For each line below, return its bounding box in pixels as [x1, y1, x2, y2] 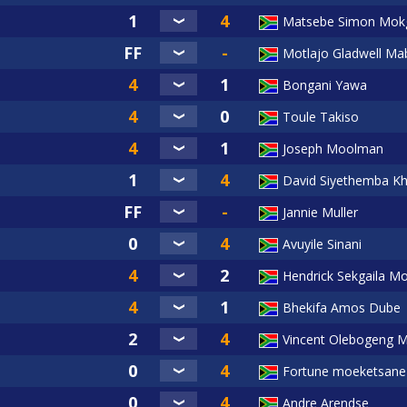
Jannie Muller [283, 203, 358, 222]
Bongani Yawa [283, 76, 367, 94]
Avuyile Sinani [283, 235, 362, 253]
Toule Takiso [283, 108, 359, 126]
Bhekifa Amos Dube [283, 299, 401, 317]
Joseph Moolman [283, 140, 383, 158]
